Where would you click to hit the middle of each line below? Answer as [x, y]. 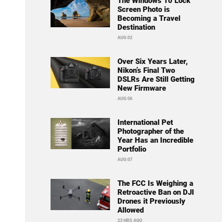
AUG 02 [125, 38]
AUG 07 [125, 160]
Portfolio [132, 149]
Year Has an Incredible [155, 140]
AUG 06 [125, 99]
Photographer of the [150, 132]
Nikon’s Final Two [146, 71]
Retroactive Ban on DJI [156, 193]
